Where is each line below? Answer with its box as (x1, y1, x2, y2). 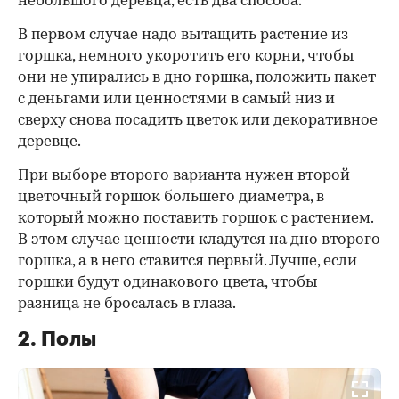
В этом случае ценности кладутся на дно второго (18, 232, 380, 248)
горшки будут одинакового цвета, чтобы (18, 275, 318, 291)
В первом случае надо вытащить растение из (18, 28, 348, 44)
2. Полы (18, 330, 97, 350)
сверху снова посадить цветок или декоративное (18, 113, 378, 129)
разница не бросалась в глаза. (18, 297, 236, 313)
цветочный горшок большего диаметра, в (18, 190, 324, 206)
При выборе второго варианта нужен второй (18, 168, 350, 184)
